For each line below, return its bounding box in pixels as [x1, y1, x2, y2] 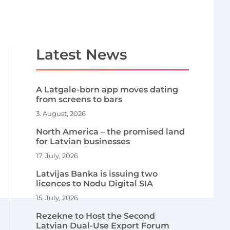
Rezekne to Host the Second [36, 210, 156, 221]
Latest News [36, 45, 127, 63]
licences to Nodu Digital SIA [36, 178, 154, 188]
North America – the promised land [36, 126, 185, 137]
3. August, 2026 [36, 109, 86, 118]
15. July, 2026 [36, 193, 79, 202]
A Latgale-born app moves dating [36, 84, 179, 94]
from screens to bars [36, 94, 123, 104]
